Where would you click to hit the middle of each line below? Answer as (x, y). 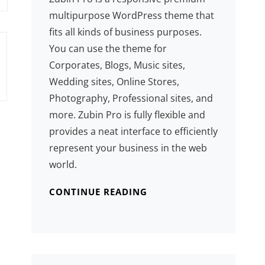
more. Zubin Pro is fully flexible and (127, 115)
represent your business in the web (128, 148)
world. (63, 165)
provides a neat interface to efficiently (133, 132)
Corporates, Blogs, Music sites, (117, 65)
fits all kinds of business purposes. (125, 32)
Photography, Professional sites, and (131, 98)
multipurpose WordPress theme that (131, 16)
